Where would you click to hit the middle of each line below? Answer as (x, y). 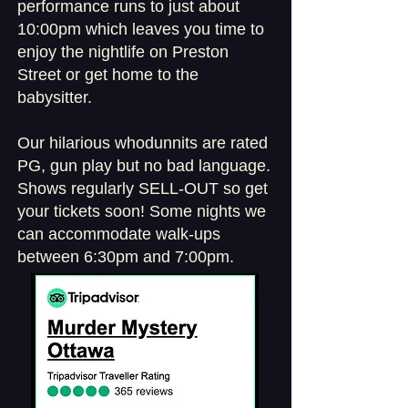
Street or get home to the (108, 75)
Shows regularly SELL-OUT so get (143, 189)
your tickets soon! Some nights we (142, 211)
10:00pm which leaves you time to (141, 29)
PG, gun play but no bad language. (144, 166)
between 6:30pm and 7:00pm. (126, 257)
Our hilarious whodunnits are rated (143, 143)
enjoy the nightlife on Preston (123, 52)
